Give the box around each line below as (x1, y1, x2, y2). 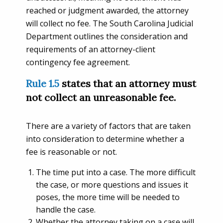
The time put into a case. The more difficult (36, 166, 196, 178)
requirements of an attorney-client (26, 43, 155, 55)
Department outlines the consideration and (26, 30, 188, 42)
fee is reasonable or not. (26, 146, 117, 157)
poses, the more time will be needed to (36, 191, 180, 203)
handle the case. (36, 204, 96, 215)
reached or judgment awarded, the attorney (26, 4, 189, 16)
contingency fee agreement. (26, 56, 130, 68)
